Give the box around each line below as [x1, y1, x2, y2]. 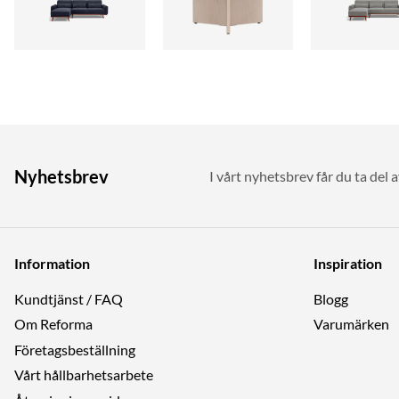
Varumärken [313, 315, 389, 333]
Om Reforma [14, 315, 93, 333]
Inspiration [313, 254, 382, 272]
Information [14, 254, 90, 272]
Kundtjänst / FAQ [14, 289, 123, 307]
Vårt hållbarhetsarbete [14, 366, 153, 384]
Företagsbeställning [14, 340, 135, 358]
